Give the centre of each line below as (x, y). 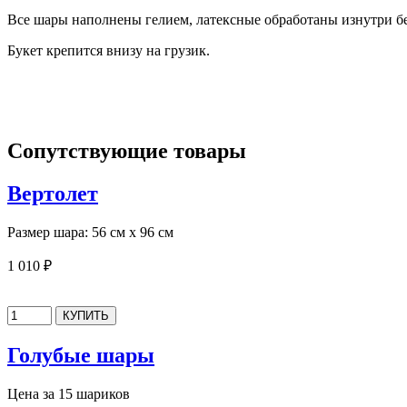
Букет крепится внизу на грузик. (109, 51)
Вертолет (53, 194)
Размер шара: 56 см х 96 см (90, 233)
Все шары (38, 20)
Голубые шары (81, 356)
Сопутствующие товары (127, 151)
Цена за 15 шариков (69, 394)
